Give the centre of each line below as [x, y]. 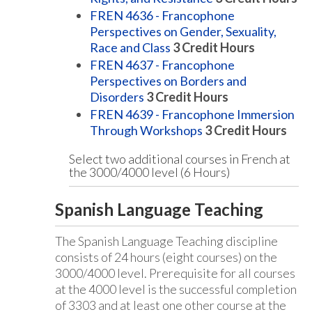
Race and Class [130, 47]
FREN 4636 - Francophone [162, 15]
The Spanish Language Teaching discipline [166, 241]
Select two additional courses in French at [180, 159]
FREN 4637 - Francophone [162, 65]
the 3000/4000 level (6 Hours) [149, 172]
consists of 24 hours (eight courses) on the [166, 257]
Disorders [117, 97]
